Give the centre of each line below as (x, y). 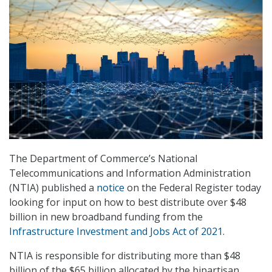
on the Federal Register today (193, 188)
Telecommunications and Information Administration (130, 173)
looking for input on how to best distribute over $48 (128, 202)
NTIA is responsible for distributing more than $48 (125, 256)
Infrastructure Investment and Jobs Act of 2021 (116, 232)
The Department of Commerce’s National (103, 159)
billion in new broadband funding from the (106, 217)
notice (110, 188)
